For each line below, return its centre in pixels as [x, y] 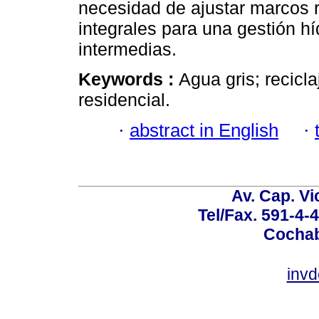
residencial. [124, 100]
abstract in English [204, 130]
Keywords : [129, 79]
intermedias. [127, 49]
